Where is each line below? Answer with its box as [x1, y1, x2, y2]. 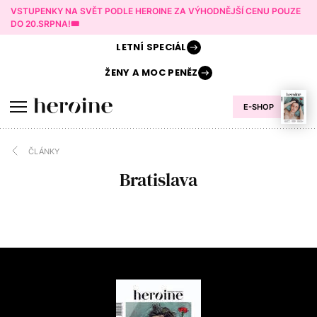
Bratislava [120, 167, 197, 192]
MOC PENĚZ [139, 66, 198, 79]
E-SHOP [243, 102, 274, 112]
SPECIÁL [144, 40, 187, 54]
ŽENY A [105, 66, 139, 79]
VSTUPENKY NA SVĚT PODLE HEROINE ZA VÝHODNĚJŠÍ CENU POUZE [11, 6, 301, 16]
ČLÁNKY [28, 146, 59, 156]
